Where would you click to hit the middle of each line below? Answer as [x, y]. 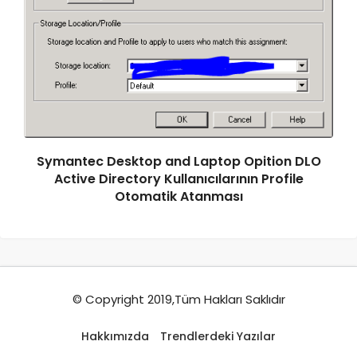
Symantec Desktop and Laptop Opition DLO [178, 162]
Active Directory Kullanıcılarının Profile [178, 179]
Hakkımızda [115, 336]
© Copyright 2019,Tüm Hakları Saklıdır [178, 299]
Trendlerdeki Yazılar [218, 336]
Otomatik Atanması [178, 197]
